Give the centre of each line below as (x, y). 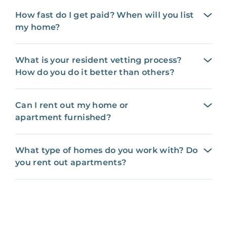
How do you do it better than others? (95, 72)
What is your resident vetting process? (99, 60)
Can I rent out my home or (72, 105)
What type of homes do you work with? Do (107, 150)
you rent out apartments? (71, 162)
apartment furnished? (63, 117)
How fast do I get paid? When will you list (105, 15)
